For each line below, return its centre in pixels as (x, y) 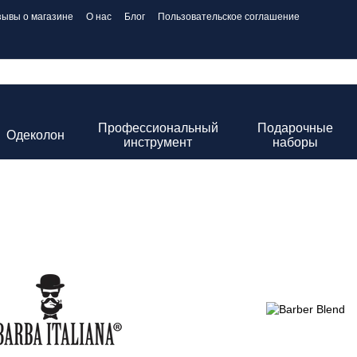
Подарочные (296, 128)
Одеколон (35, 135)
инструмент (158, 142)
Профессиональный (158, 128)
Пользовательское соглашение (229, 17)
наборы (296, 142)
